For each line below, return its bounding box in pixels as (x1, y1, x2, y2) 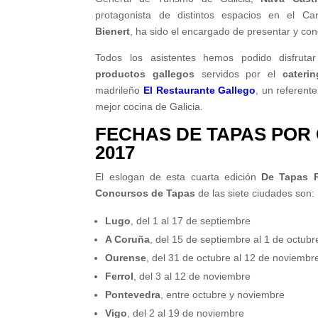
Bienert (95, 26, 131, 38)
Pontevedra (105, 289, 161, 301)
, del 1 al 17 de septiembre (131, 215, 251, 227)
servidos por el (194, 68, 283, 80)
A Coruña (105, 234, 150, 246)
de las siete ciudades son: (195, 187, 315, 199)
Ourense (105, 252, 147, 264)
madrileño (95, 84, 143, 97)
